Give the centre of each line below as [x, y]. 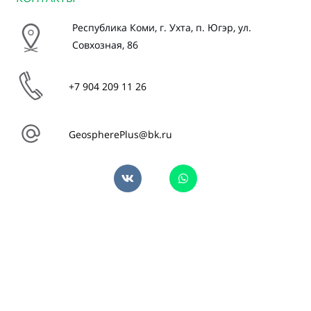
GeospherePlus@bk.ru [120, 134]
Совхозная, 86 [105, 44]
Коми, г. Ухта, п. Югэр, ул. [191, 27]
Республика [100, 27]
